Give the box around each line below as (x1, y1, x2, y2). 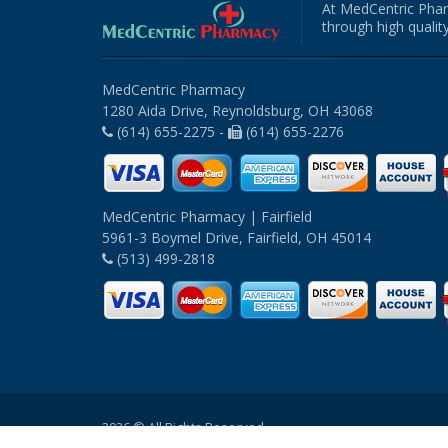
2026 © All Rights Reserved (102, 418, 264, 437)
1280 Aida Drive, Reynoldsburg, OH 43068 (102, 101, 373, 121)
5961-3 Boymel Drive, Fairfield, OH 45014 (102, 228, 371, 248)
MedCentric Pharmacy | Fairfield (102, 207, 312, 227)
